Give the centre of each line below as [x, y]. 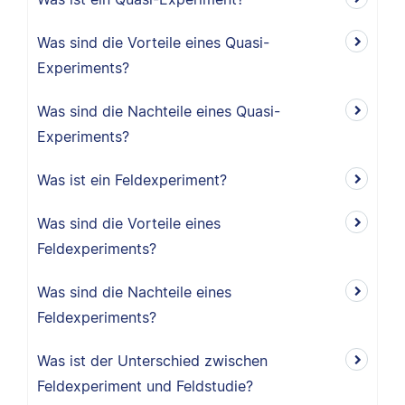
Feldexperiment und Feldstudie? [145, 386]
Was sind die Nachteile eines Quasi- [159, 111]
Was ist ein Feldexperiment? [132, 180]
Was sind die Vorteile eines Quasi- [153, 42]
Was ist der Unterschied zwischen [152, 361]
